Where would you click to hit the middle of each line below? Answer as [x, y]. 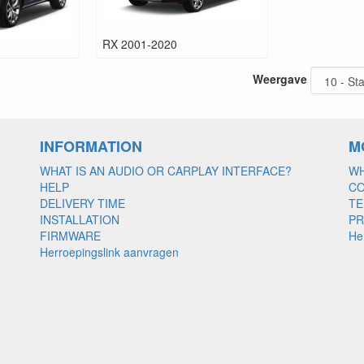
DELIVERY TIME [82, 203]
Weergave [280, 78]
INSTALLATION [80, 219]
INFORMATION [91, 146]
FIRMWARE [70, 235]
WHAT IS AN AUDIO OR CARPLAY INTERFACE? [166, 170]
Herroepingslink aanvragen [109, 251]
